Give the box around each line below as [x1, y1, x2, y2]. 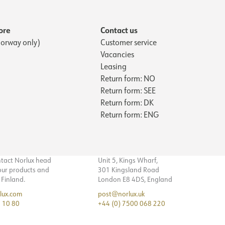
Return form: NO [100, 73, 155, 83]
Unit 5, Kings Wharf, [98, 155, 158, 165]
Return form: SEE [100, 85, 156, 95]
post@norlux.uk [98, 189, 145, 198]
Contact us [100, 24, 138, 35]
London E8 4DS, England [98, 174, 172, 184]
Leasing [100, 61, 127, 71]
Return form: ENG [100, 109, 159, 120]
